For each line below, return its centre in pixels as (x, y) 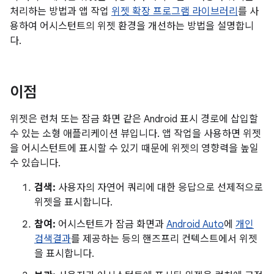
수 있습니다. (35, 163)
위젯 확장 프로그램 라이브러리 (175, 12)
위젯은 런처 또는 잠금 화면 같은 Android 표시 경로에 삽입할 (134, 119)
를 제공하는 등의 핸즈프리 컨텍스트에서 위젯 (164, 239)
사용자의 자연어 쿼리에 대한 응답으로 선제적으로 (159, 188)
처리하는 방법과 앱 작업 (61, 12)
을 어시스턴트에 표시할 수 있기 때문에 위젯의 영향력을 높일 (134, 149)
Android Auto (195, 224)
